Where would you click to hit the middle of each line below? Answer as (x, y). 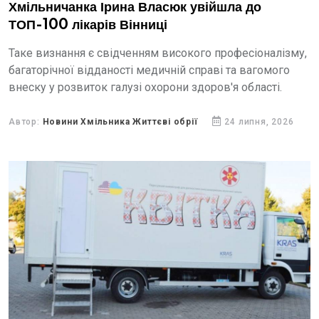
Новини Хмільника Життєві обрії (120, 122)
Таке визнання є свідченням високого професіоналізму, (158, 53)
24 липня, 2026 (259, 122)
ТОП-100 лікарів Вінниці (88, 25)
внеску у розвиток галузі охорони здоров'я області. (145, 87)
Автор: (26, 122)
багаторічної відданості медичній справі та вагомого (149, 70)
